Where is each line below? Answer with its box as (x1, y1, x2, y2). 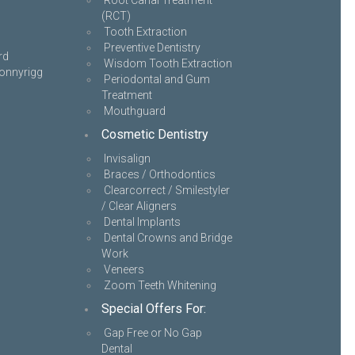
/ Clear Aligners (101, 200, 177, 212)
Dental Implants (103, 216, 181, 228)
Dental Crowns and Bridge (103, 231, 232, 244)
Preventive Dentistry (103, 41, 200, 54)
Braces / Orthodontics (103, 168, 216, 181)
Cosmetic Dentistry (101, 127, 208, 142)
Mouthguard (103, 105, 166, 117)
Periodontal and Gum (103, 73, 210, 86)
